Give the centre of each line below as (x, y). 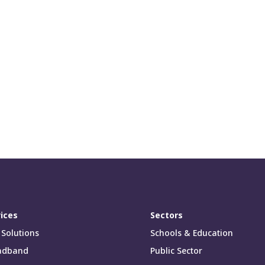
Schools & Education (191, 232)
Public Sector (176, 250)
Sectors (166, 215)
